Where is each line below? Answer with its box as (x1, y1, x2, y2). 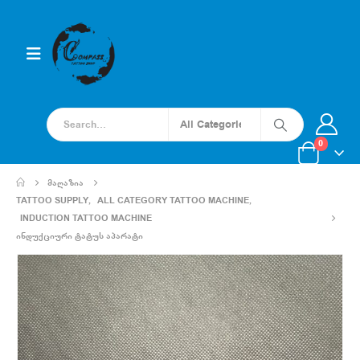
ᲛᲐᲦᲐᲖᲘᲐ (47, 176, 84, 189)
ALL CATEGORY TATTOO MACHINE (97, 194, 249, 207)
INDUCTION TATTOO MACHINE (20, 211, 152, 224)
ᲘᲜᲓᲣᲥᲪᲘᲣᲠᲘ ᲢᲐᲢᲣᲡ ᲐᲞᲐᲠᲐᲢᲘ (16, 229, 143, 242)
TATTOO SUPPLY (16, 194, 88, 207)
